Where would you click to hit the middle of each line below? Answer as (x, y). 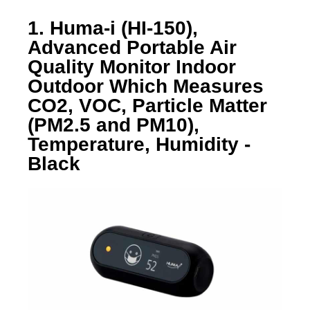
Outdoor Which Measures (146, 86)
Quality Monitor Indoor (132, 66)
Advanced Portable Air (132, 47)
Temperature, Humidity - (139, 144)
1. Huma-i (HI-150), (113, 28)
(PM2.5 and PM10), (113, 125)
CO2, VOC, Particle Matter (147, 105)
